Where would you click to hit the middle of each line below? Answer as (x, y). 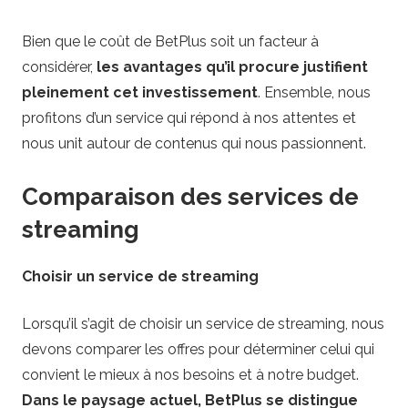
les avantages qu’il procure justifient (232, 67)
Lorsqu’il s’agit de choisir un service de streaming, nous (203, 323)
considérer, (59, 67)
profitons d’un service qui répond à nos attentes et (189, 118)
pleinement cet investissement (140, 93)
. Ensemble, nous (314, 93)
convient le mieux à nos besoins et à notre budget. (190, 374)
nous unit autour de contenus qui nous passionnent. (194, 144)
